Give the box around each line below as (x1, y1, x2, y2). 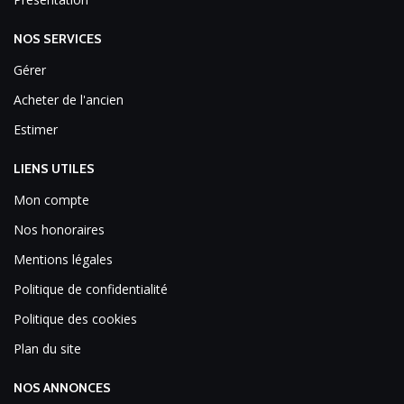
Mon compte (14, 191, 89, 209)
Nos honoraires (14, 221, 105, 239)
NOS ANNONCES (14, 380, 111, 397)
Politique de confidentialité (14, 280, 168, 298)
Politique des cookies (14, 310, 137, 328)
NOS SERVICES (14, 31, 102, 48)
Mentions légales (14, 251, 113, 269)
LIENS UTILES (14, 161, 95, 178)
